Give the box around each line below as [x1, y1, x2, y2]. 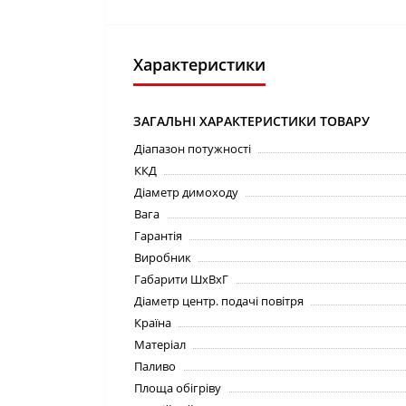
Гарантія [134, 227, 182, 244]
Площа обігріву [134, 380, 221, 396]
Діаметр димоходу [134, 184, 238, 200]
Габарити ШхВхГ [134, 271, 228, 287]
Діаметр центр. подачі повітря [134, 293, 304, 309]
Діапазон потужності [134, 140, 251, 157]
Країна [134, 314, 171, 331]
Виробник [134, 249, 191, 266]
